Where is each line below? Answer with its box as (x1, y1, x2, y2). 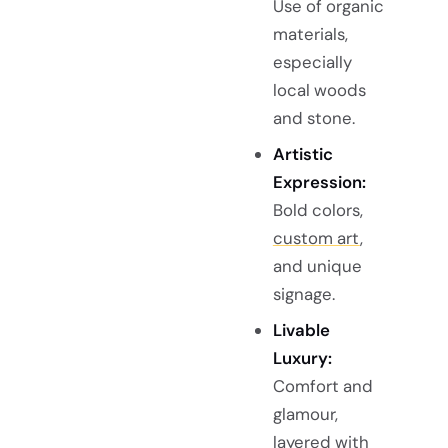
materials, (272, 22, 348, 45)
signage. (272, 282, 335, 305)
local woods (272, 78, 366, 101)
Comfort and (272, 374, 373, 397)
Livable (272, 318, 330, 341)
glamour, (272, 402, 338, 425)
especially (272, 50, 352, 73)
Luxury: (272, 346, 332, 369)
